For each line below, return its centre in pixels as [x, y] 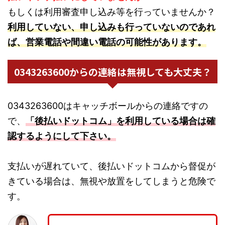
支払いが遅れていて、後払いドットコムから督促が [111, 166]
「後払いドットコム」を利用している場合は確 [121, 121]
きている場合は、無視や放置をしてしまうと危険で [111, 181]
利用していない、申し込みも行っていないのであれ [111, 27]
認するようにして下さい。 [62, 136]
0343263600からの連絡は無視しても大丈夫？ [113, 71]
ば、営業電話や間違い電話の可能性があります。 [107, 42]
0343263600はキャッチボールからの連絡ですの [108, 105]
